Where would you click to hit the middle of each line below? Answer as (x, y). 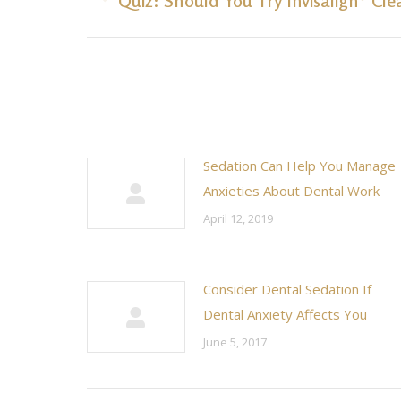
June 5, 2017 (235, 342)
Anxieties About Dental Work (291, 191)
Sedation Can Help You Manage (299, 166)
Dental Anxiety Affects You (285, 314)
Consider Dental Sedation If (287, 289)
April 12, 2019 (238, 218)
